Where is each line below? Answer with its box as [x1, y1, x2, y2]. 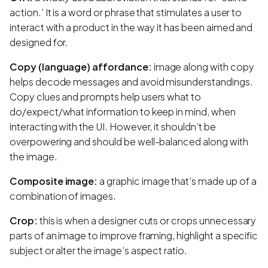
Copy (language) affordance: [10, 60, 152, 73]
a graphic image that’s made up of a [98, 174, 257, 187]
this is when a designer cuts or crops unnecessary [37, 214, 257, 227]
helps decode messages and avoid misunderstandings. [10, 75, 253, 88]
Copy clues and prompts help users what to [10, 90, 202, 103]
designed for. [10, 35, 69, 48]
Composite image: [10, 174, 98, 187]
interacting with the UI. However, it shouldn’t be [10, 120, 216, 133]
